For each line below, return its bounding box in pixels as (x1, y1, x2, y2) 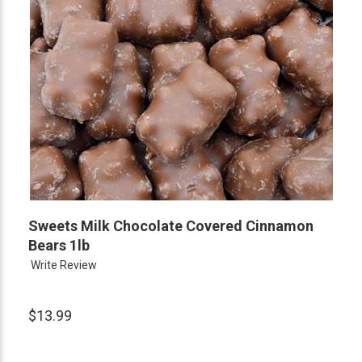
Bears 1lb (28, 237, 90, 254)
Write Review (31, 259, 97, 271)
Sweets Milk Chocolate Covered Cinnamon (28, 217, 314, 234)
